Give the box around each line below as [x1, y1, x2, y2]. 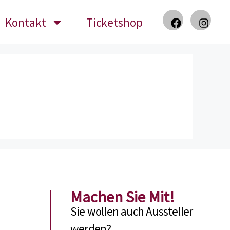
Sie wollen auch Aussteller [70, 204, 193, 219]
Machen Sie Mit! [70, 187, 175, 207]
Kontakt [5, 14, 47, 30]
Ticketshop [86, 14, 143, 30]
